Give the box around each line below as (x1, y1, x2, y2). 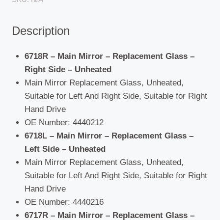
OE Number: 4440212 (24, 118, 104, 128)
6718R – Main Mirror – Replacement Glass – (24, 52, 194, 61)
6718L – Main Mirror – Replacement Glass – (24, 131, 193, 141)
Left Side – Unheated (24, 144, 106, 154)
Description (12, 24, 70, 38)
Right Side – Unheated (24, 65, 111, 75)
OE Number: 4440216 (24, 197, 104, 207)
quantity (11, 12, 40, 22)
